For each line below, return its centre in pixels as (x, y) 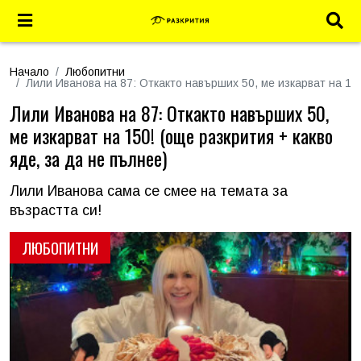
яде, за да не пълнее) (88, 158)
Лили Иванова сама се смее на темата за (149, 191)
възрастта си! (56, 210)
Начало (29, 72)
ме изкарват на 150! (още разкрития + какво (171, 135)
